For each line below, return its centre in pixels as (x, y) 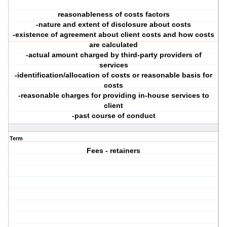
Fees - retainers (114, 151)
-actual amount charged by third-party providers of (113, 55)
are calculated (114, 45)
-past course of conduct (113, 116)
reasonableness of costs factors (113, 14)
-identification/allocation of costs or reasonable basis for (114, 75)
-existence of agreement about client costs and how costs (114, 35)
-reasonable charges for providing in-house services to (113, 96)
